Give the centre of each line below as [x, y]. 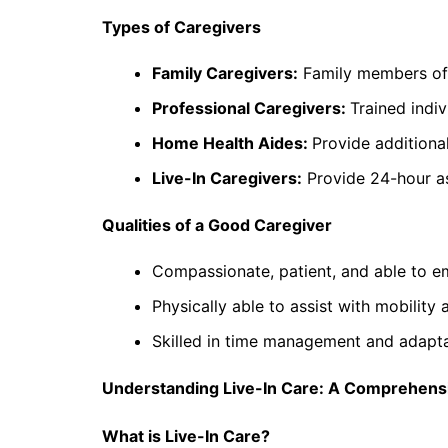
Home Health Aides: [232, 143]
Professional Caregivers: [251, 108]
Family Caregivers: [225, 73]
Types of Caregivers [181, 27]
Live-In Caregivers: [227, 178]
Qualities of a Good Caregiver [217, 225]
